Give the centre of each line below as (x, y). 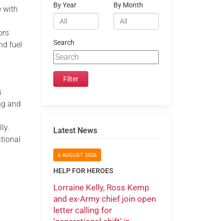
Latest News (75, 130)
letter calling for (82, 210)
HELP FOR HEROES (83, 171)
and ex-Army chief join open (104, 199)
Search (64, 42)
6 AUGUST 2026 (77, 155)
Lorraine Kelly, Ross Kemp (101, 187)
